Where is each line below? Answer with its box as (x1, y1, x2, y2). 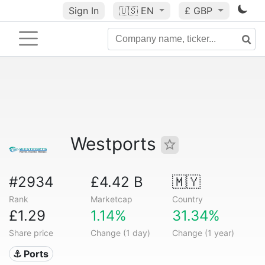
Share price (9, 228, 53, 238)
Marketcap (90, 194, 132, 204)
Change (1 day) (90, 228, 150, 238)
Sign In (68, 5, 99, 17)
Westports (70, 133, 161, 154)
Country (172, 194, 203, 204)
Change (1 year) (172, 228, 234, 238)
